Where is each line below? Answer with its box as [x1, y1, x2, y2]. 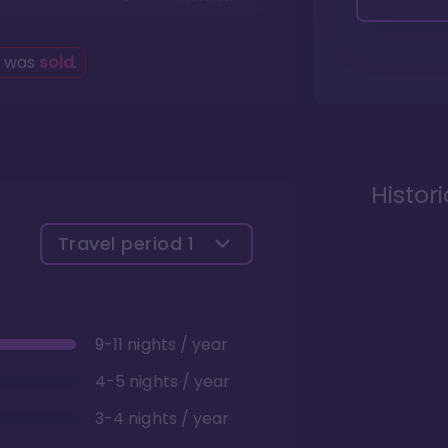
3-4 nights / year [95, 406, 230, 430]
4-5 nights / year [95, 369, 231, 393]
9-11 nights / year [95, 332, 229, 356]
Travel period [57, 230, 188, 256]
